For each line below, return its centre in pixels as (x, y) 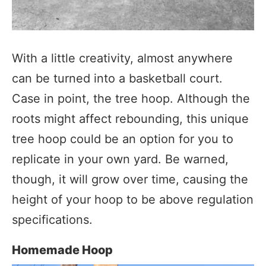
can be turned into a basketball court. (117, 78)
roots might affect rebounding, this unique (130, 118)
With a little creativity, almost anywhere (122, 58)
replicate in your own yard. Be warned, (120, 159)
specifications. (52, 219)
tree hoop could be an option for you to (123, 139)
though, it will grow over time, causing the (130, 179)
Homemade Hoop (62, 250)
